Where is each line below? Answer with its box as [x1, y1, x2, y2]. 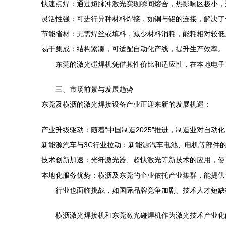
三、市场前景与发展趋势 [55, 85, 133, 93]
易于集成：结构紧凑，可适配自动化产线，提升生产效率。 [41, 45, 225, 53]
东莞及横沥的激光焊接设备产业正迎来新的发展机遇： [41, 100, 211, 108]
